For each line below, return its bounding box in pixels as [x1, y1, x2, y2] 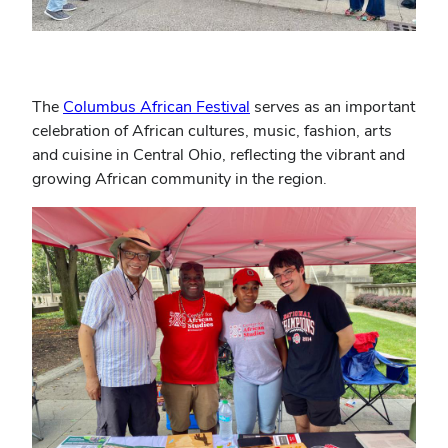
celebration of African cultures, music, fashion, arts [32, 120, 392, 141]
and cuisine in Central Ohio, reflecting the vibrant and [32, 144, 405, 165]
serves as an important [250, 96, 415, 117]
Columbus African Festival [63, 96, 250, 117]
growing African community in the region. [32, 168, 327, 189]
